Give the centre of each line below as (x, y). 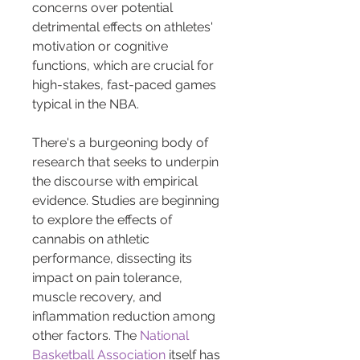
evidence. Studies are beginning (127, 201)
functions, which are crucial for (125, 66)
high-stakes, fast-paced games (126, 85)
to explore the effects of (104, 220)
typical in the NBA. (86, 104)
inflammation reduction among (125, 317)
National (166, 336)
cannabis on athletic (92, 239)
